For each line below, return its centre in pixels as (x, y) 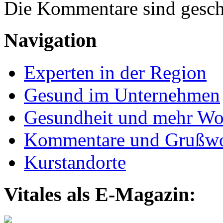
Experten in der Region (115, 73)
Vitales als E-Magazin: (100, 194)
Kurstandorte (75, 162)
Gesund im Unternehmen (122, 95)
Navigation (50, 40)
